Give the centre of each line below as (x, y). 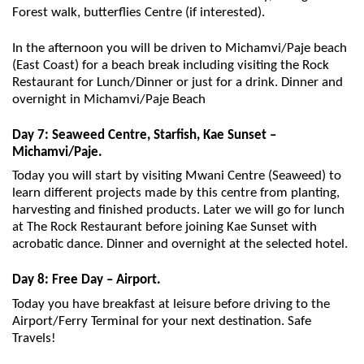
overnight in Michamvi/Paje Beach (109, 99)
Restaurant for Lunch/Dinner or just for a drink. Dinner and (178, 82)
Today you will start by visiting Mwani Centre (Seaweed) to (177, 176)
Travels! (34, 338)
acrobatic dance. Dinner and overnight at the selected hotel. (180, 245)
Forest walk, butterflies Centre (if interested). (139, 13)
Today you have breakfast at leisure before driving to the (171, 304)
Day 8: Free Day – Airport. (87, 279)
